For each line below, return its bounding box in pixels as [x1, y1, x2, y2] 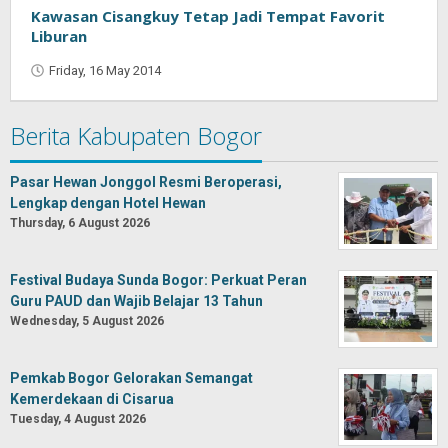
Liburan [31, 26, 87, 46]
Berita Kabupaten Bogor [10, 119, 262, 152]
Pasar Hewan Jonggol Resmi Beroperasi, [10, 174, 282, 190]
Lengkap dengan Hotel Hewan [10, 195, 206, 211]
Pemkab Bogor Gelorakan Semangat [10, 370, 253, 386]
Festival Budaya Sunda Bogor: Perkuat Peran [10, 272, 307, 288]
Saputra [174, 5, 224, 20]
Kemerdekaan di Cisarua [10, 391, 174, 407]
